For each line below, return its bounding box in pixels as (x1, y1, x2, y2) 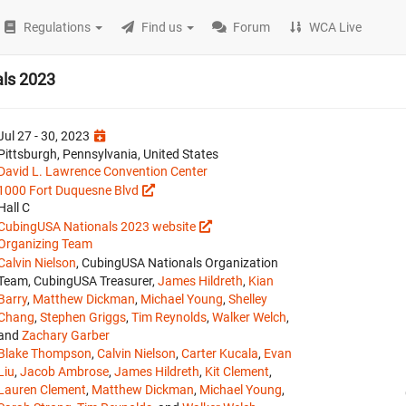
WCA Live (309, 20, 362, 34)
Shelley (228, 292, 267, 306)
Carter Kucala (181, 346, 258, 361)
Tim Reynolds (131, 310, 207, 324)
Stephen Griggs (40, 310, 126, 324)
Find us (141, 20, 183, 34)
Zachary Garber (22, 328, 110, 343)
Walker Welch (212, 310, 286, 324)
